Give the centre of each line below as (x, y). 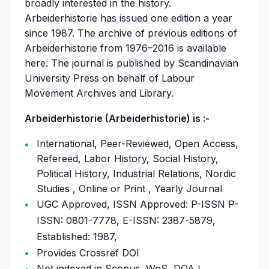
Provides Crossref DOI (88, 253)
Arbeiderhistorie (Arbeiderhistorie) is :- (117, 118)
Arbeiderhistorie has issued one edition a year (128, 18)
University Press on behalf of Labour (110, 78)
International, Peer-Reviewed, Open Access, (138, 144)
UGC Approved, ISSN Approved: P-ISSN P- (138, 204)
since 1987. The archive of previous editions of (131, 33)
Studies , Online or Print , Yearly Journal (129, 189)
